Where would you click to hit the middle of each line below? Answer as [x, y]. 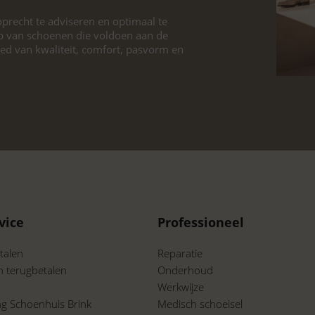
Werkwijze [181, 287]
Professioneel [201, 223]
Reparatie [180, 253]
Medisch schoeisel [200, 304]
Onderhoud [185, 270]
